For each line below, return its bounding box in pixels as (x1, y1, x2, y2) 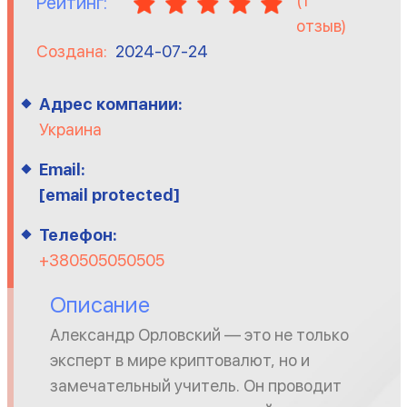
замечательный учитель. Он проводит (49, 376, 342, 395)
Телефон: (38, 225, 117, 244)
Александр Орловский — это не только (49, 325, 349, 344)
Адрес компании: (38, 94, 183, 114)
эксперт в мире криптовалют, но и (49, 351, 310, 370)
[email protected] (38, 185, 180, 204)
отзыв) (295, 16, 346, 35)
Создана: (35, 42, 111, 61)
